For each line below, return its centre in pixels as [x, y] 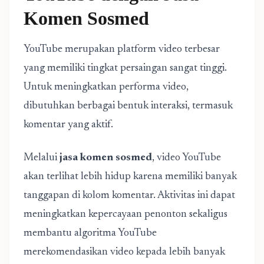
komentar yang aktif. [68, 125]
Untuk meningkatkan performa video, [106, 87]
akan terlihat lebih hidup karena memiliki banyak [130, 177]
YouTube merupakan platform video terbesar [122, 49]
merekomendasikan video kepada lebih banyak [124, 252]
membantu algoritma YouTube [90, 233]
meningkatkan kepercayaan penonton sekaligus [126, 214]
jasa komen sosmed [106, 158]
